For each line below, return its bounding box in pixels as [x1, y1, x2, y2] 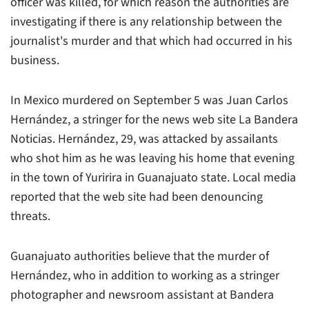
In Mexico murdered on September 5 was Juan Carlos [10, 91, 288, 109]
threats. [10, 207, 50, 225]
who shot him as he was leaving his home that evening [10, 149, 295, 167]
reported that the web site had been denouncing [10, 188, 263, 206]
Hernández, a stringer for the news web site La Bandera [10, 110, 298, 128]
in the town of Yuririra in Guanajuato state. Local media [10, 168, 296, 186]
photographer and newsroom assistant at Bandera [10, 286, 274, 303]
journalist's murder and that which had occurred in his [10, 32, 292, 50]
